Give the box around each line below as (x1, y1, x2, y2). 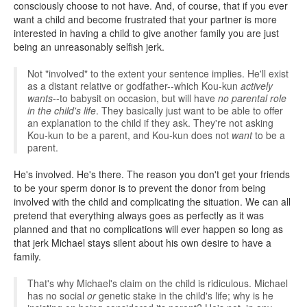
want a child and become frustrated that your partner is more (14, 12, 277, 26)
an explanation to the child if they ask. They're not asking (27, 116, 273, 130)
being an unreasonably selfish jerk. (14, 40, 164, 53)
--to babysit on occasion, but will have (53, 91, 218, 105)
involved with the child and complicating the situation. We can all (14, 195, 291, 208)
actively (241, 79, 273, 93)
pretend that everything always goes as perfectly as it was (14, 208, 264, 222)
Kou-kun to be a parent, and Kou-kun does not (27, 128, 232, 142)
